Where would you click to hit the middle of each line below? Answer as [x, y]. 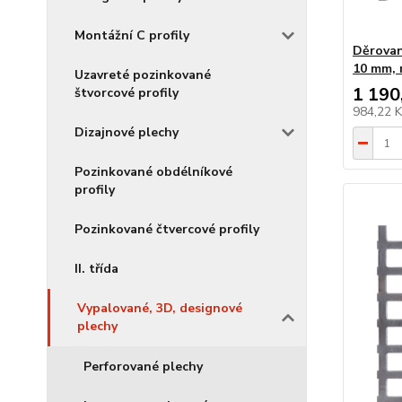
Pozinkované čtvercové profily [167, 229]
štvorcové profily [127, 93]
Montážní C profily [132, 35]
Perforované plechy [143, 367]
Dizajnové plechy [127, 132]
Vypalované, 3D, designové [160, 308]
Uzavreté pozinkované [143, 75]
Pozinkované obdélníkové [153, 172]
